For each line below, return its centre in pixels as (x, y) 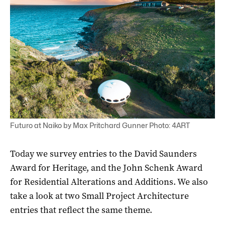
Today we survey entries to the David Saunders (103, 153)
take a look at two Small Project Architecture (99, 196)
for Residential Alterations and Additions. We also (109, 182)
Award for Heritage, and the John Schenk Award (106, 167)
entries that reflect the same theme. (81, 210)
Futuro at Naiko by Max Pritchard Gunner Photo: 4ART (100, 125)
